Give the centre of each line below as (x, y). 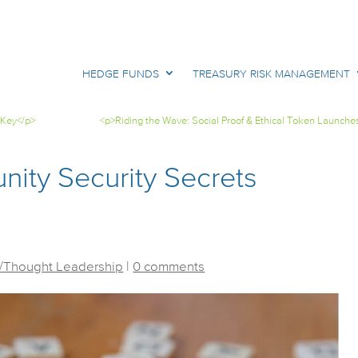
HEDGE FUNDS (121, 74)
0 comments (169, 267)
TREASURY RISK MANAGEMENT (271, 74)
